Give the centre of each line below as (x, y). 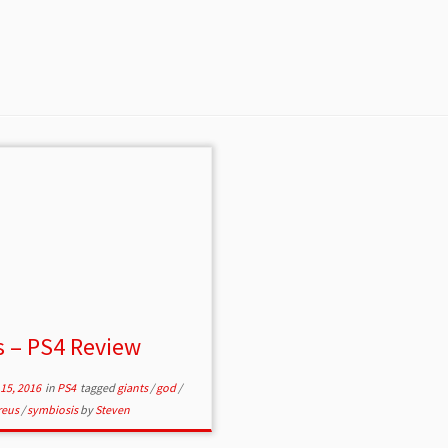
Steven (112, 410)
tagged (97, 388)
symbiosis (53, 410)
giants (133, 388)
